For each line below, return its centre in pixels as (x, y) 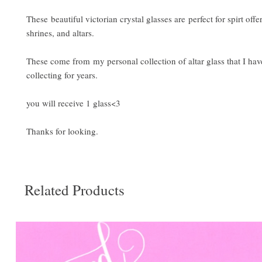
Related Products (75, 190)
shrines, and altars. (62, 33)
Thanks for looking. (62, 131)
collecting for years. (63, 75)
